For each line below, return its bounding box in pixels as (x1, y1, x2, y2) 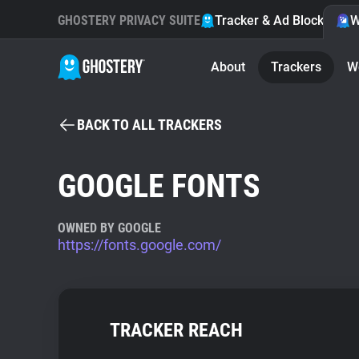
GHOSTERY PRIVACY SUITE (58, 13, 200, 28)
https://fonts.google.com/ (58, 236, 221, 253)
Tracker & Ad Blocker (215, 13, 336, 28)
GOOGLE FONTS (58, 167, 260, 205)
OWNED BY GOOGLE (58, 220, 161, 236)
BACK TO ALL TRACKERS (77, 116, 222, 133)
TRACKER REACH (110, 319, 243, 341)
